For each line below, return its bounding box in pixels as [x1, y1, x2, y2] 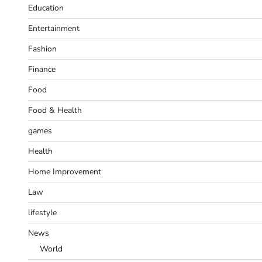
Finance [28, 63, 56, 75]
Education [28, 2, 64, 13]
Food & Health [28, 104, 82, 116]
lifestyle [28, 206, 57, 218]
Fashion [28, 43, 57, 54]
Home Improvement [28, 166, 101, 177]
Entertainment [28, 22, 80, 34]
